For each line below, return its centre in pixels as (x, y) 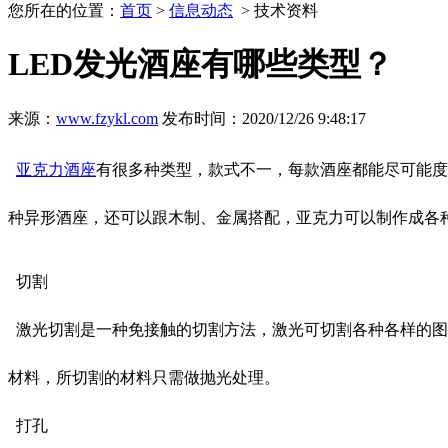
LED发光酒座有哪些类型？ (200, 64)
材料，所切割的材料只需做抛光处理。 (144, 377)
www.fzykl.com (107, 118)
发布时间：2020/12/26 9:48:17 (262, 118)
